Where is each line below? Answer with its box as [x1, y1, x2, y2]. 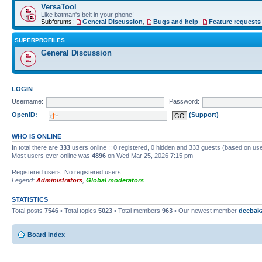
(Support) [188, 111, 219, 119]
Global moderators [86, 176, 144, 184]
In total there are [12, 143, 60, 151]
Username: [12, 98, 43, 105]
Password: [168, 98, 199, 105]
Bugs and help [153, 18, 198, 25]
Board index [27, 231, 65, 238]
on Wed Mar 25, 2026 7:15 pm [106, 151, 193, 159]
